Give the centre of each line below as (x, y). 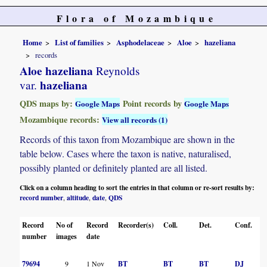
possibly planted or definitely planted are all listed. (114, 168)
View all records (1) (135, 120)
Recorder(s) (136, 225)
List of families (80, 42)
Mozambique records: (61, 120)
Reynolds (117, 71)
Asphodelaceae (141, 42)
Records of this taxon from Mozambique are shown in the (128, 139)
